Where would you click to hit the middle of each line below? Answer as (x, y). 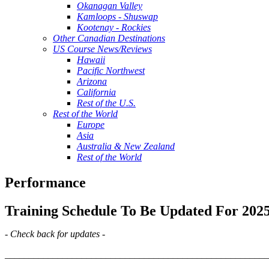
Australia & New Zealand (126, 147)
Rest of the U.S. (106, 103)
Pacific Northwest (111, 71)
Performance (45, 183)
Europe (91, 125)
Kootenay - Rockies (114, 28)
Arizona (92, 82)
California (96, 92)
